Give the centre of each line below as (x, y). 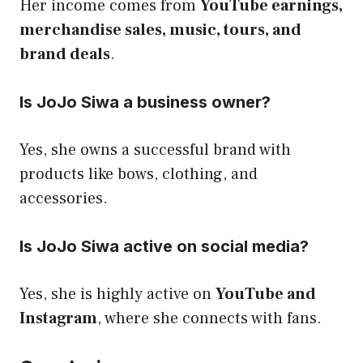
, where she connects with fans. (209, 318)
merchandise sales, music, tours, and (160, 30)
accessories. (64, 198)
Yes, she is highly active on (117, 294)
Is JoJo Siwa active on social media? (164, 246)
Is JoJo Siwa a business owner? (145, 102)
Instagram (58, 318)
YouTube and (266, 294)
